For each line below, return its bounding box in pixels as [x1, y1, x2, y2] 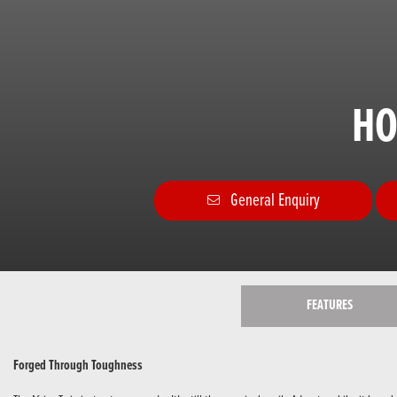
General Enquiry [230, 188, 320, 213]
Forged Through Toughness [13, 355, 143, 375]
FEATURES [307, 296, 353, 315]
